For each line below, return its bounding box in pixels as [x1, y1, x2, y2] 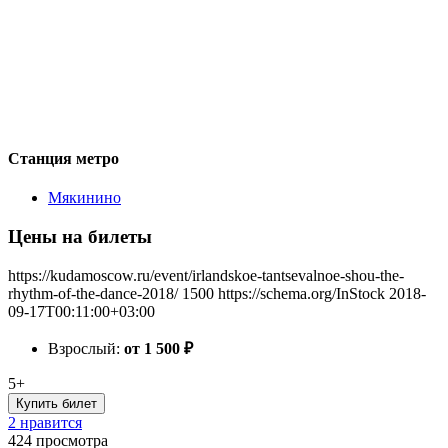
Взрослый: [48, 339, 124, 357]
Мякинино [48, 189, 121, 207]
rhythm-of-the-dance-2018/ [8, 284, 178, 302]
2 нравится [8, 413, 82, 431]
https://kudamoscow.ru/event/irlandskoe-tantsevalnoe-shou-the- [8, 266, 404, 284]
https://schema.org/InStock [218, 284, 385, 302]
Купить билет [16, 395, 97, 411]
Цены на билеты [8, 225, 152, 247]
